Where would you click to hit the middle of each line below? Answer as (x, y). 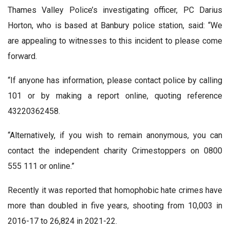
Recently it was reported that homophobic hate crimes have (115, 190)
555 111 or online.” (41, 166)
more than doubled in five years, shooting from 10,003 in (115, 206)
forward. (22, 56)
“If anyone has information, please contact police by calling (115, 81)
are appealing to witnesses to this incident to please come (115, 41)
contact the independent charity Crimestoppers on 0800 (115, 151)
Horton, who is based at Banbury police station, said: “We (115, 26)
